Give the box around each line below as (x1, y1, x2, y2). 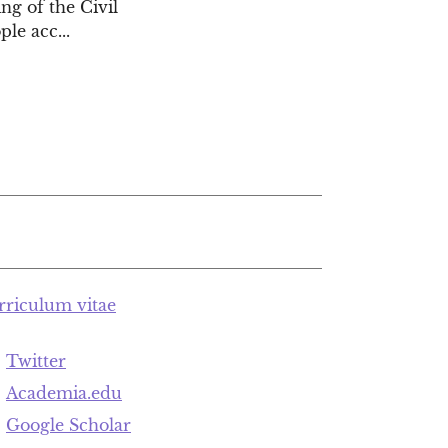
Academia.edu (6, 383, 122, 403)
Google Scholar (6, 415, 131, 435)
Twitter (6, 351, 66, 371)
